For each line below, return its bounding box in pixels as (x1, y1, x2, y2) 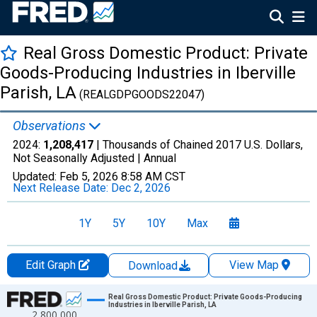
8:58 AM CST (121, 170, 185, 183)
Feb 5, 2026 (59, 170, 118, 183)
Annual (144, 151, 176, 165)
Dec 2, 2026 (111, 181, 171, 195)
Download (128, 259, 180, 272)
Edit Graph (25, 258, 79, 272)
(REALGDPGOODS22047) (76, 88, 204, 101)
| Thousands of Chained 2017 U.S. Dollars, (93, 138, 303, 151)
